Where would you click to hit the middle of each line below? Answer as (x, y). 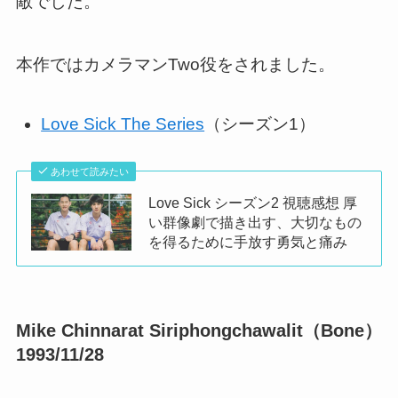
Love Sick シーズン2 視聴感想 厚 (253, 202)
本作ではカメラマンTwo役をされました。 (175, 64)
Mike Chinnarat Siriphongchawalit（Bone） (199, 331)
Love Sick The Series (123, 124)
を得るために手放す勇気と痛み (248, 241)
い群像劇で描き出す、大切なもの (255, 222)
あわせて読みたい (90, 171)
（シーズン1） (260, 124)
